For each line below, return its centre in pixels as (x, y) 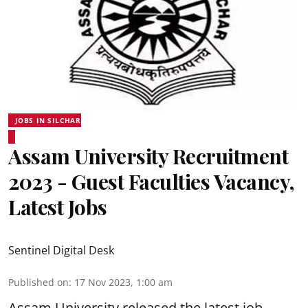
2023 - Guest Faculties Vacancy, (151, 181)
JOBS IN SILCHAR (48, 120)
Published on (38, 282)
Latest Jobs (58, 207)
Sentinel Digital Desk (61, 250)
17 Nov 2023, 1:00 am (123, 282)
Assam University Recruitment (148, 156)
